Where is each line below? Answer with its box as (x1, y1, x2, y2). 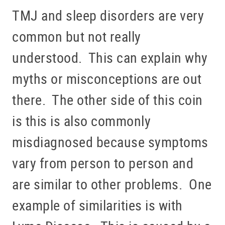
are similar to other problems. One (12, 174, 212, 194)
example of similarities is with (12, 195, 183, 215)
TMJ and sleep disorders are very (12, 6, 204, 25)
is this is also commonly (12, 111, 151, 131)
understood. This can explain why (12, 48, 208, 67)
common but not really (12, 27, 141, 46)
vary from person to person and (12, 153, 193, 173)
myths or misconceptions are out (12, 69, 202, 88)
